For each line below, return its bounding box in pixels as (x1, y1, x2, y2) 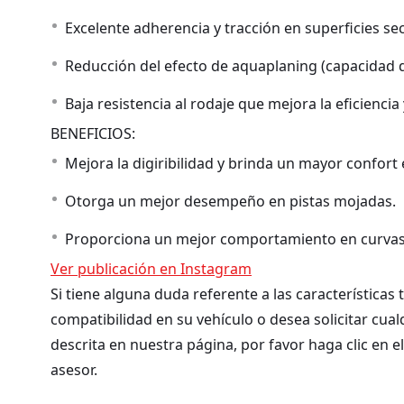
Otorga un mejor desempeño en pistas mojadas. (65, 191, 396, 211)
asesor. (50, 360, 97, 380)
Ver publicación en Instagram (50, 259, 252, 279)
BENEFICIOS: (50, 124, 135, 143)
